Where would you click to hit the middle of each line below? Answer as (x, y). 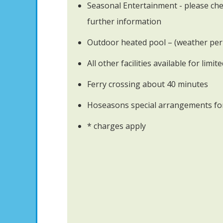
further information (124, 21)
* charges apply (116, 126)
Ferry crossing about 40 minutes (148, 84)
